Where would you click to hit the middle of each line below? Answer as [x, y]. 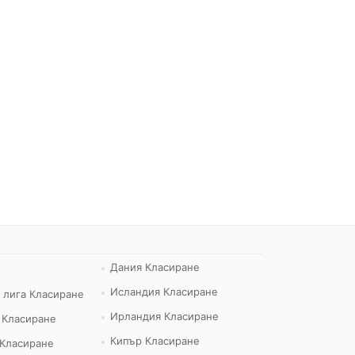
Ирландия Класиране [165, 316]
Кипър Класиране [155, 340]
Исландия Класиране [164, 291]
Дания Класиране [155, 267]
